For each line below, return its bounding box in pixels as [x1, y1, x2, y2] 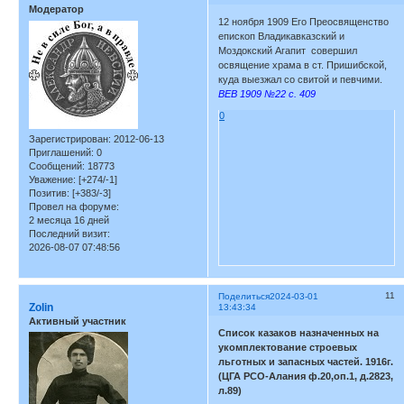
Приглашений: [29, 146, 94, 158]
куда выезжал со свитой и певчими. [218, 73, 383, 85]
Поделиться [218, 290, 271, 301]
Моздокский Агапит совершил [218, 44, 358, 56]
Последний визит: [29, 227, 110, 239]
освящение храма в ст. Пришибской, [218, 59, 388, 70]
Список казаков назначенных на [218, 327, 380, 339]
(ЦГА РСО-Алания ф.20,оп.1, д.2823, [218, 371, 394, 382]
